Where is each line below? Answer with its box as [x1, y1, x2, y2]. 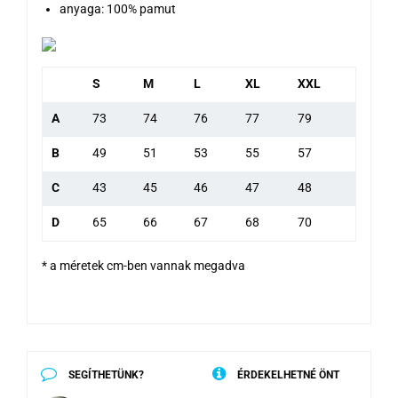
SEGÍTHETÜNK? [66, 369, 144, 382]
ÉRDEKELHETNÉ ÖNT [235, 369, 339, 382]
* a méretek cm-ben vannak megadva [42, 259, 245, 274]
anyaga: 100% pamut [60, 2, 176, 17]
